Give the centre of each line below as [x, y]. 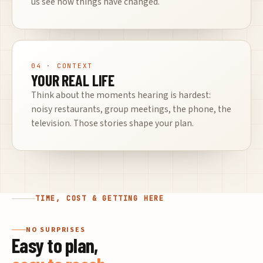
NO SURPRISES [56, 230]
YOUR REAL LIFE [73, 80]
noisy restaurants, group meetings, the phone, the [131, 109]
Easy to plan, [55, 245]
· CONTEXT [67, 65]
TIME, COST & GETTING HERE [100, 198]
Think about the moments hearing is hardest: [121, 95]
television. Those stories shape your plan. [112, 123]
